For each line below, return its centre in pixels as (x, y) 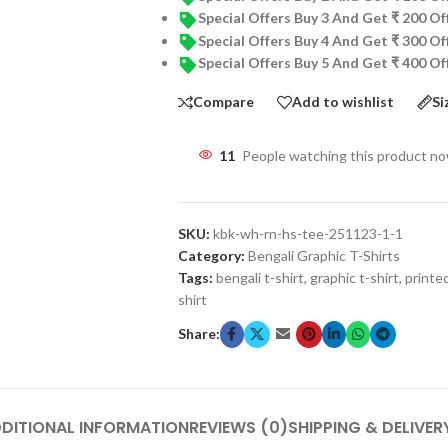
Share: (198, 334)
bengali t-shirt (259, 277)
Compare (223, 102)
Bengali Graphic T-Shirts (323, 255)
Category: (211, 255)
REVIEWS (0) (238, 427)
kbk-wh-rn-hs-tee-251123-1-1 (307, 233)
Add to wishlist (342, 102)
